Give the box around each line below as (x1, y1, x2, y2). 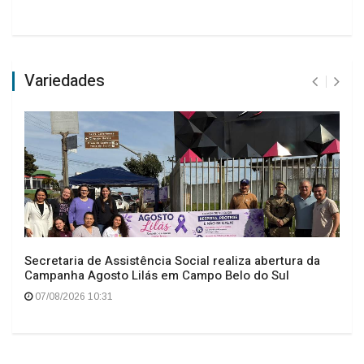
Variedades (24, 68, 105, 93)
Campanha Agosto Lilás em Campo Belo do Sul (24, 266, 289, 284)
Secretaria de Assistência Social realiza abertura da (24, 251, 320, 270)
